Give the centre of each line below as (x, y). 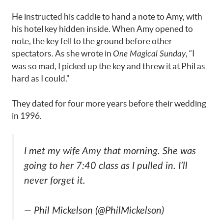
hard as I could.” (41, 79)
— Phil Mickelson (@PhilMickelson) (94, 211)
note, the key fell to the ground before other (92, 41)
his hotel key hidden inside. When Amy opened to (102, 29)
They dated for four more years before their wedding (109, 103)
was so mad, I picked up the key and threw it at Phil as (109, 66)
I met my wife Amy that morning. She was (110, 151)
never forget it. (55, 181)
